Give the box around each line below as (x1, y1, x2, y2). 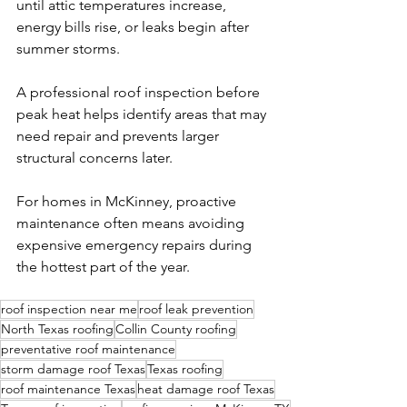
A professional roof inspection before (16, 84, 263, 102)
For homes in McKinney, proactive (16, 193, 240, 211)
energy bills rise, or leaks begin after (16, 18, 253, 36)
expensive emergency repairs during (16, 236, 255, 254)
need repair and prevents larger (16, 127, 223, 145)
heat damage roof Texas (137, 381, 274, 398)
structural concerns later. (16, 149, 173, 167)
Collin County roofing (115, 321, 236, 338)
